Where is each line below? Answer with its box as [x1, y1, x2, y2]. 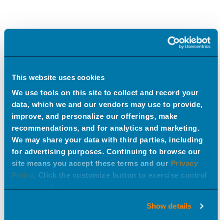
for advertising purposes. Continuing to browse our [11, 147, 200, 156]
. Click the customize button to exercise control [33, 170, 207, 179]
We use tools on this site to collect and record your [11, 88, 198, 97]
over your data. [11, 182, 67, 191]
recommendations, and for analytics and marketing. [11, 123, 199, 132]
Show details [146, 201, 192, 210]
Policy [11, 170, 33, 179]
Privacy [170, 159, 198, 167]
